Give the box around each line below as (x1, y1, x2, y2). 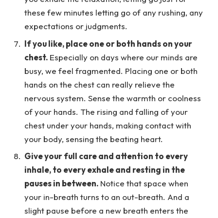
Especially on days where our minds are (50, 52, 198, 62)
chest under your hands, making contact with (24, 120, 191, 130)
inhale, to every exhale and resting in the (24, 164, 185, 175)
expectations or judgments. (24, 21, 129, 32)
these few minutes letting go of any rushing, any (24, 7, 203, 18)
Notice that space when (100, 178, 188, 188)
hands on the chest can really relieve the (24, 79, 175, 90)
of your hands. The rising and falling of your (24, 106, 188, 117)
